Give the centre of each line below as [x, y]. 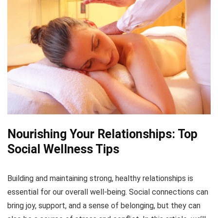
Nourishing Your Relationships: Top [102, 134]
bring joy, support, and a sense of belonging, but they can [104, 205]
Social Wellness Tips [63, 149]
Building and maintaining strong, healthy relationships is [100, 178]
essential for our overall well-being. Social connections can [108, 192]
